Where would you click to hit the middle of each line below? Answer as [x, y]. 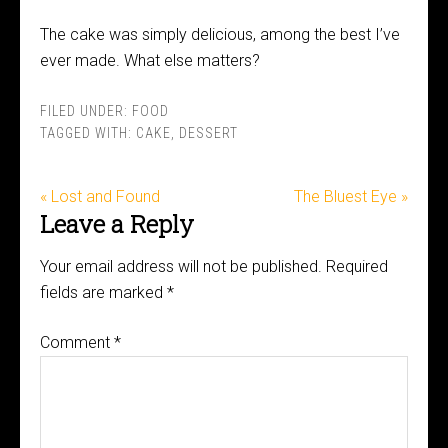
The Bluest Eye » [351, 196]
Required [357, 266]
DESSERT [208, 133]
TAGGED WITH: [88, 133]
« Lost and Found [100, 196]
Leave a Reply [117, 224]
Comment [77, 342]
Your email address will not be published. [181, 266]
